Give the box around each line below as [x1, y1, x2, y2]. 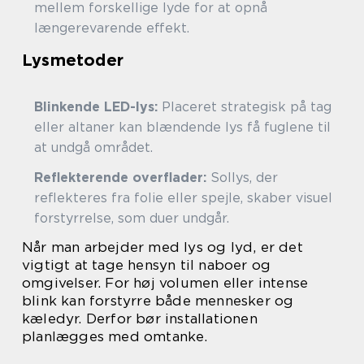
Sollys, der [206, 170, 278, 185]
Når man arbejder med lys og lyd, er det [22, 239, 303, 255]
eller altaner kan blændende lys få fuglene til [34, 119, 331, 135]
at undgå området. [34, 140, 153, 155]
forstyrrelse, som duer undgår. [34, 210, 229, 226]
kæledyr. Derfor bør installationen [22, 310, 258, 327]
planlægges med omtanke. [22, 328, 208, 344]
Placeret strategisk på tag [158, 99, 331, 115]
